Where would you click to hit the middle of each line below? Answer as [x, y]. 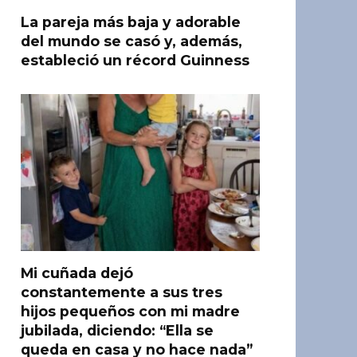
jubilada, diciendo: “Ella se [117, 330]
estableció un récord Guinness [135, 60]
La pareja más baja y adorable [131, 22]
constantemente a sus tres [122, 292]
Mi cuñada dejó [77, 273]
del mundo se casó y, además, [131, 41]
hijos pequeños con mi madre [130, 311]
